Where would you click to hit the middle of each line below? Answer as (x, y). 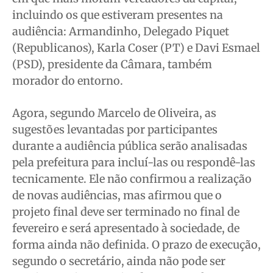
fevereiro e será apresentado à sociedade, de (126, 229)
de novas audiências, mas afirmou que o (117, 196)
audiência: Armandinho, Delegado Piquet (121, 32)
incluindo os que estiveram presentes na (118, 15)
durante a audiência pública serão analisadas (130, 146)
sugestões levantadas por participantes (115, 130)
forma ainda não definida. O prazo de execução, (136, 245)
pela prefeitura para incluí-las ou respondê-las (134, 163)
